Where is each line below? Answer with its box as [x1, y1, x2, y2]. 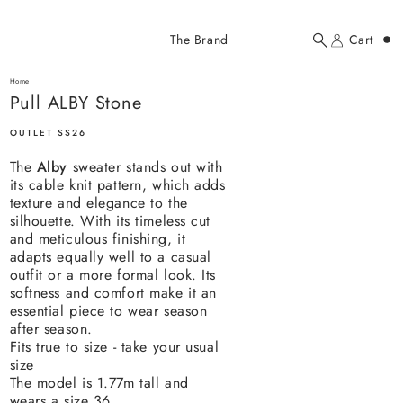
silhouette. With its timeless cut [9, 210, 210, 231]
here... [311, 56, 354, 77]
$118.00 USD [99, 105, 188, 126]
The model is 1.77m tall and [9, 372, 189, 393]
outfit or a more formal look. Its [9, 264, 216, 285]
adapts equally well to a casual [9, 246, 211, 267]
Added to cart [99, 6, 191, 27]
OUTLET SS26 [9, 126, 86, 139]
